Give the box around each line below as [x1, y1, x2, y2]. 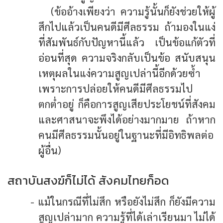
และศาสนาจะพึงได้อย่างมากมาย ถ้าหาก [38, 112, 216, 126]
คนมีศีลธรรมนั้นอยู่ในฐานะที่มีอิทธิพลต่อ [38, 127, 214, 141]
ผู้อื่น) [38, 143, 62, 157]
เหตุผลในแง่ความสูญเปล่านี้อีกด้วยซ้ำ [38, 66, 201, 80]
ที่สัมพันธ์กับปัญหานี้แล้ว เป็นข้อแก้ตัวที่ [38, 35, 216, 49]
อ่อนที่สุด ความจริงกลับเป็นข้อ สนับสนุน [38, 50, 216, 64]
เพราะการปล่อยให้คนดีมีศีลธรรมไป [38, 81, 193, 95]
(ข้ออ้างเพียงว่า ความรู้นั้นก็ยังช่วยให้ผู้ [51, 4, 216, 18]
